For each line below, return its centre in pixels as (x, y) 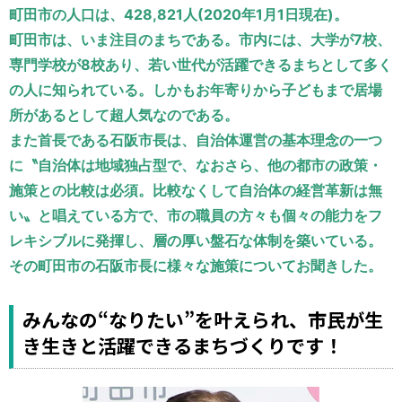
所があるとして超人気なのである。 (124, 114)
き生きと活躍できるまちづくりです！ (183, 345)
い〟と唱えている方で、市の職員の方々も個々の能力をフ (196, 215)
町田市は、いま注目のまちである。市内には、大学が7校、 (200, 39)
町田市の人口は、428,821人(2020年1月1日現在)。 (179, 14)
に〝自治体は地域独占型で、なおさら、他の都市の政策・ (196, 165)
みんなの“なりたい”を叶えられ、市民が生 (203, 319)
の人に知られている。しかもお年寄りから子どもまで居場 (196, 89)
